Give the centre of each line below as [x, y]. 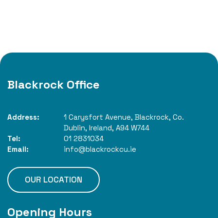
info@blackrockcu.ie [100, 149]
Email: [18, 149]
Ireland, [101, 128]
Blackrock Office [54, 85]
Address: [23, 117]
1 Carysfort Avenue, [98, 117]
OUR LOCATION [54, 180]
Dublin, [75, 128]
